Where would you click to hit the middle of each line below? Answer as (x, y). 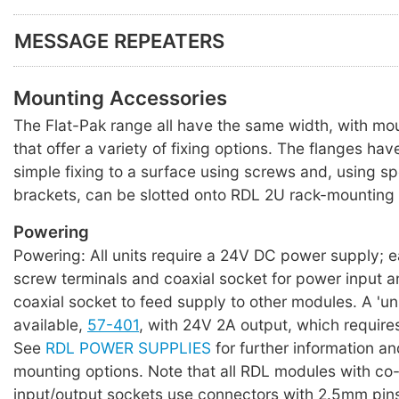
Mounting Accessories (120, 98)
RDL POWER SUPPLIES (128, 348)
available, (50, 325)
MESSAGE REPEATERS (119, 41)
